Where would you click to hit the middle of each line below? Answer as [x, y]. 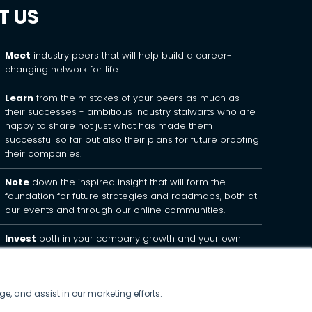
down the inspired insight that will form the [127, 182]
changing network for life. [62, 69]
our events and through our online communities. [115, 210]
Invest [20, 239]
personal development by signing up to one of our [121, 252]
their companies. [43, 154]
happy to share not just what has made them [108, 126]
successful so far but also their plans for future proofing [132, 140]
